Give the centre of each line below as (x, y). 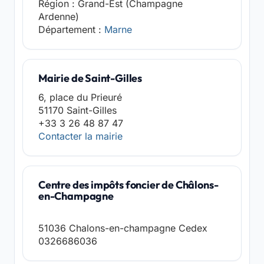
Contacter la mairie (80, 136)
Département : (71, 29)
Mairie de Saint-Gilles (90, 78)
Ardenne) (59, 16)
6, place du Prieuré (80, 97)
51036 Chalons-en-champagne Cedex (123, 228)
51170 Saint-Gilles (77, 110)
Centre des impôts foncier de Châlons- (128, 185)
